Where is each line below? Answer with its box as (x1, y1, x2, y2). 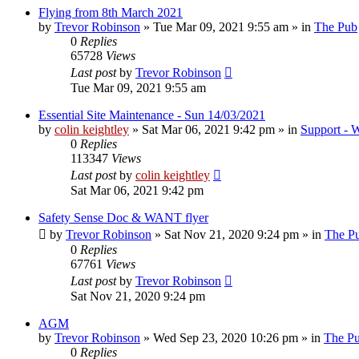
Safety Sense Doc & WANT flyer (38, 210, 208, 224)
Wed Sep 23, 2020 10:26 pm (153, 330, 298, 345)
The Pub (314, 19, 357, 34)
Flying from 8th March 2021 (38, 5, 183, 19)
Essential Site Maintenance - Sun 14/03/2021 (38, 107, 265, 122)
